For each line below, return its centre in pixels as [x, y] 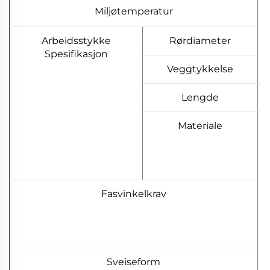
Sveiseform [133, 262]
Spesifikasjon [76, 54]
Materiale [200, 126]
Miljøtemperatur [133, 11]
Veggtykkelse [200, 69]
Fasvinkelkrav [133, 194]
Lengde [200, 98]
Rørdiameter [200, 41]
